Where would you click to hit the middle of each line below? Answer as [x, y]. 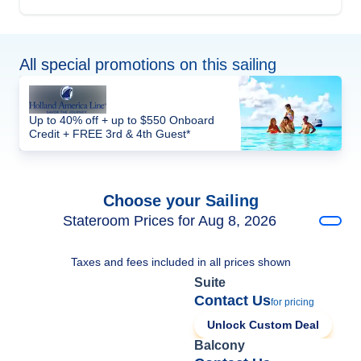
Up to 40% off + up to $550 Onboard [122, 120]
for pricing [293, 302]
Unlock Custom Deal [263, 325]
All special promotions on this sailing [148, 64]
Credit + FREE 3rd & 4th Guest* [110, 134]
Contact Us [232, 301]
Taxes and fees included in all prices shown [180, 262]
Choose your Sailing [180, 201]
